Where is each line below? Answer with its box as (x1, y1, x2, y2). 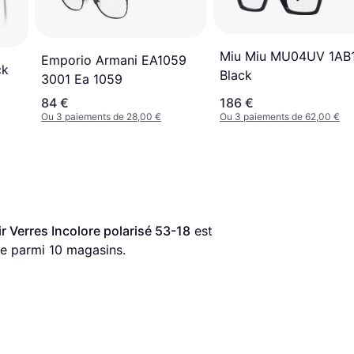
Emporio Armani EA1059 (41, 51, 186, 68)
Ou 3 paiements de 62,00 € (220, 110, 340, 122)
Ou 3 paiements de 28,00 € (41, 110, 161, 122)
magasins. (62, 241, 126, 258)
